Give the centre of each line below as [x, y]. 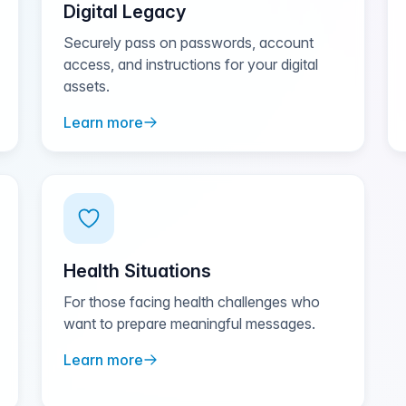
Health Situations [138, 271]
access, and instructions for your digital [191, 64]
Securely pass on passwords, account [189, 43]
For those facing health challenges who [192, 302]
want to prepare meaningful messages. [190, 324]
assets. [87, 86]
